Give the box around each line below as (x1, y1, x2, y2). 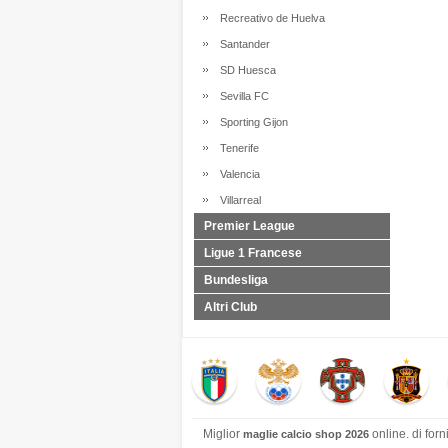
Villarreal (214, 194, 261, 206)
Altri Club (204, 300, 257, 314)
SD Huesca (214, 64, 276, 76)
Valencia (214, 168, 260, 180)
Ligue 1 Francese (204, 246, 302, 260)
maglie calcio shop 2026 (243, 428, 369, 440)
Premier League (204, 219, 295, 233)
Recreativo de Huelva (214, 12, 325, 24)
